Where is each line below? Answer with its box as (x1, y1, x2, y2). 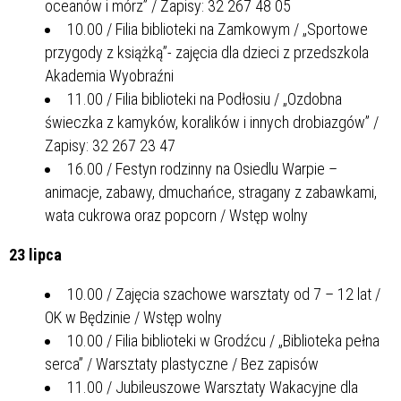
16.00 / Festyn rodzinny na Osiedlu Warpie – (67, 158, 337, 178)
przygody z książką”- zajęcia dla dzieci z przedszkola (45, 42, 369, 62)
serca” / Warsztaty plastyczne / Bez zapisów (45, 354, 319, 373)
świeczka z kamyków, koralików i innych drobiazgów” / (45, 112, 379, 132)
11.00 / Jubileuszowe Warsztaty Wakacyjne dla (67, 377, 358, 397)
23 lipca (9, 244, 62, 264)
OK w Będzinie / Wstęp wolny (45, 307, 222, 327)
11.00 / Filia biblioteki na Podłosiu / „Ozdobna (67, 89, 342, 108)
